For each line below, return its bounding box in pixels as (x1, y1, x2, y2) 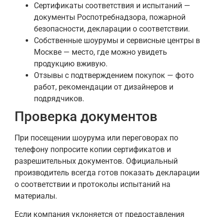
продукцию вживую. (34, 59, 108, 68)
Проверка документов (15, 108, 157, 124)
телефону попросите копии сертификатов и (15, 144, 171, 154)
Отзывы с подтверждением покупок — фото (34, 70, 194, 80)
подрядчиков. (34, 93, 84, 103)
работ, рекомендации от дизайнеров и (34, 82, 173, 92)
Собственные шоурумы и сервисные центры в (34, 35, 200, 45)
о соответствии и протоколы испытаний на (15, 179, 170, 189)
